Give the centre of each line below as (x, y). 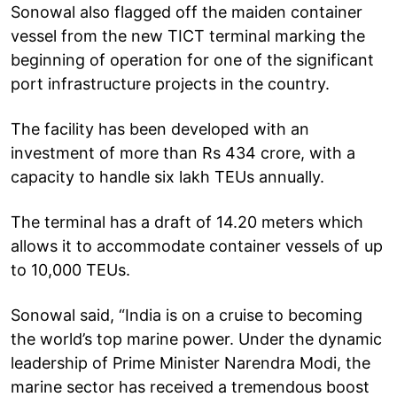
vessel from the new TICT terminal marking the (188, 35)
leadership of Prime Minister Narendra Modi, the (191, 362)
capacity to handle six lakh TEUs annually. (167, 176)
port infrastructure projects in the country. (170, 83)
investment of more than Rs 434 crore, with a (183, 152)
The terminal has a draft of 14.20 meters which (187, 222)
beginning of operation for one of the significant (192, 59)
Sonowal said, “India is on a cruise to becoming (187, 315)
